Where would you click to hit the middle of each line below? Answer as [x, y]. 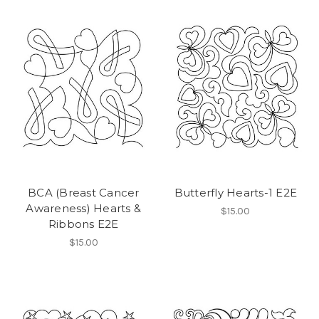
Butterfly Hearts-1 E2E [235, 193]
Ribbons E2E [83, 224]
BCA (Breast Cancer [84, 193]
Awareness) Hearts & [84, 209]
